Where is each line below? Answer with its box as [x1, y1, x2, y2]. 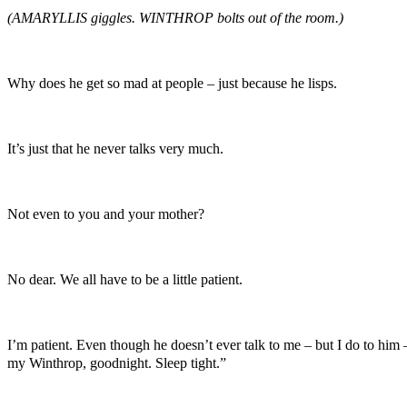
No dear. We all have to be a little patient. [7, 271, 243, 287]
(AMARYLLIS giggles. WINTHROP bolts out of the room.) [7, 9, 343, 25]
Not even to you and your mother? [7, 205, 204, 222]
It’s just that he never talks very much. [7, 140, 223, 156]
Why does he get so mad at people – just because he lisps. [7, 74, 337, 91]
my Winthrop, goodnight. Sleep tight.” [7, 354, 226, 371]
